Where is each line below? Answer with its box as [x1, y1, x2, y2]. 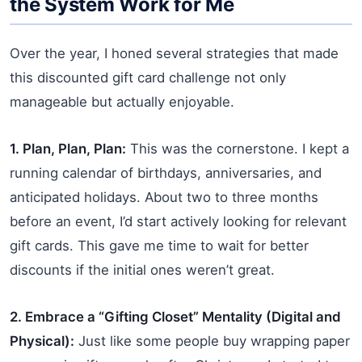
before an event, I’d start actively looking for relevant [10, 213, 347, 229]
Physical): [10, 332, 74, 349]
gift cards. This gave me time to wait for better [10, 237, 309, 254]
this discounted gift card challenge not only [10, 69, 286, 86]
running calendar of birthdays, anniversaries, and [10, 164, 322, 181]
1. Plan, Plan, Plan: [10, 140, 126, 157]
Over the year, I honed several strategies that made [10, 44, 339, 61]
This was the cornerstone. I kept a [126, 140, 349, 157]
